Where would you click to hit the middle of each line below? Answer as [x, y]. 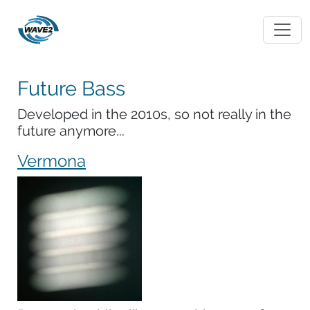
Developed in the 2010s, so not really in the [154, 114]
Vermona [52, 161]
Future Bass [71, 89]
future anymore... [71, 131]
